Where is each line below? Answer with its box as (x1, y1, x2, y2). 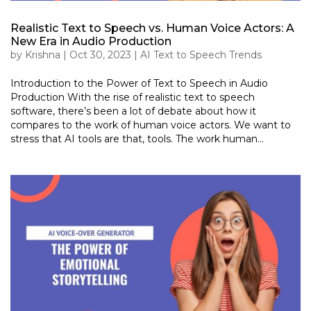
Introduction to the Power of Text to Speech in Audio (10, 77, 268, 90)
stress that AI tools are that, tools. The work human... (10, 133, 264, 146)
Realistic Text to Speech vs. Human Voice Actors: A (10, 22, 294, 35)
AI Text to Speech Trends (140, 49, 262, 62)
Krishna (25, 49, 60, 62)
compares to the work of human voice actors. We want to (10, 119, 291, 132)
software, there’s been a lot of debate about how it (10, 105, 256, 118)
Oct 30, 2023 (69, 49, 131, 62)
